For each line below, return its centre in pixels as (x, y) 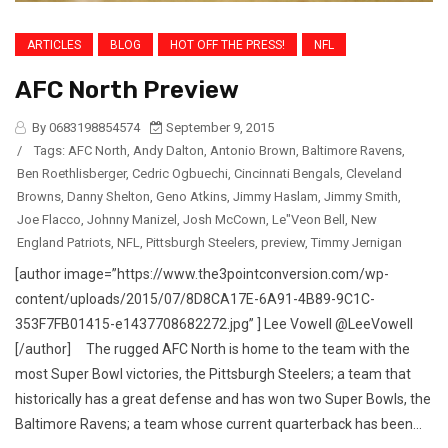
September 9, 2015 (218, 128)
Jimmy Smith (361, 197)
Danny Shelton (108, 197)
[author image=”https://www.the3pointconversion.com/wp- (202, 274)
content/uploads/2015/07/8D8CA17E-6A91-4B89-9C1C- (195, 299)
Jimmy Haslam (275, 197)
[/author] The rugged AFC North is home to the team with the (212, 349)
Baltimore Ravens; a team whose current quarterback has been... (218, 424)
